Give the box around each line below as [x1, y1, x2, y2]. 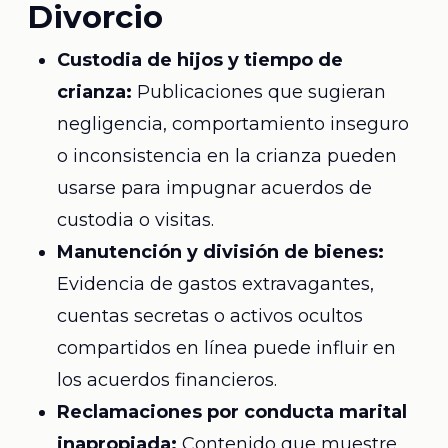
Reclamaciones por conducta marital [56, 401, 407, 423]
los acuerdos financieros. [56, 369, 277, 391]
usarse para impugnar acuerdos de [56, 177, 372, 199]
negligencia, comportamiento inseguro [56, 113, 409, 135]
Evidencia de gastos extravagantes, [56, 273, 374, 295]
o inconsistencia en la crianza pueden [56, 145, 397, 167]
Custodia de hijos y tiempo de [56, 49, 343, 71]
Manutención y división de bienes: [56, 241, 384, 263]
